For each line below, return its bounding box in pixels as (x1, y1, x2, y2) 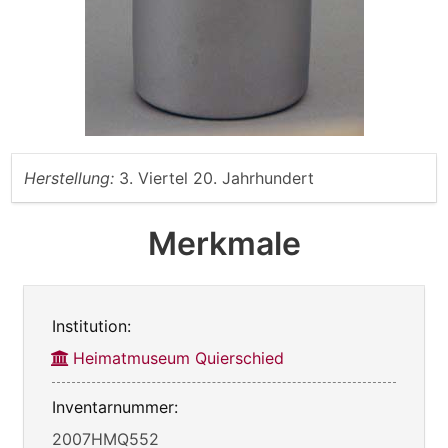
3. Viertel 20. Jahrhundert (119, 168, 314, 189)
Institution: (52, 316, 131, 337)
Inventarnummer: (52, 397, 178, 418)
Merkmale (147, 224, 301, 264)
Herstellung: (24, 168, 114, 189)
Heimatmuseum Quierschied (73, 348, 284, 369)
